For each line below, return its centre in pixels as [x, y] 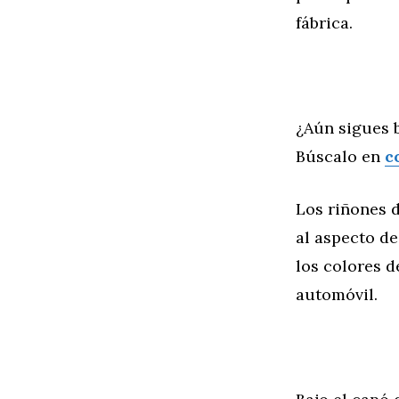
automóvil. [337, 294]
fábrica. [324, 22]
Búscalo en [340, 156]
